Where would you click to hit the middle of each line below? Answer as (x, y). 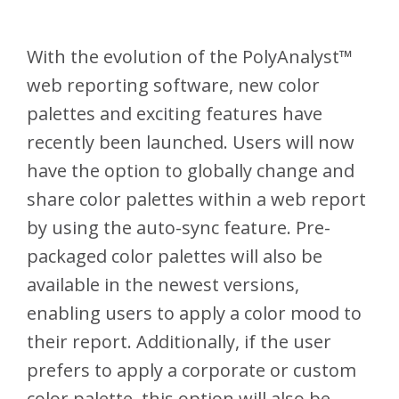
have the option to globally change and (191, 171)
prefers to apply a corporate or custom (191, 370)
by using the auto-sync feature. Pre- (179, 228)
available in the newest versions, (163, 285)
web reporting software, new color (173, 85)
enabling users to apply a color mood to (194, 313)
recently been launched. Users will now (191, 142)
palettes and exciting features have (175, 114)
